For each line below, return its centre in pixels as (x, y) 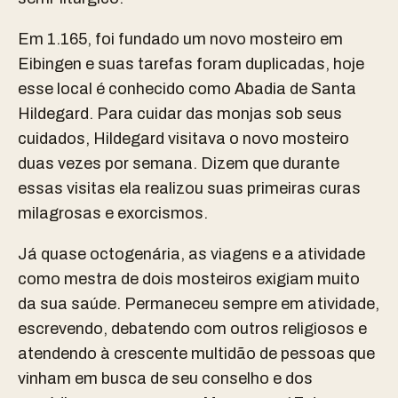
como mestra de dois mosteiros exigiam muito (189, 279)
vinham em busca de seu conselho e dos (165, 379)
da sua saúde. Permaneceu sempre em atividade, (199, 304)
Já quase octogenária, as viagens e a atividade (191, 255)
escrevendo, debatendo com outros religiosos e (192, 329)
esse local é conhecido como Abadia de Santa (187, 89)
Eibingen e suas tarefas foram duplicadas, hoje (191, 64)
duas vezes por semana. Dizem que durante (179, 164)
